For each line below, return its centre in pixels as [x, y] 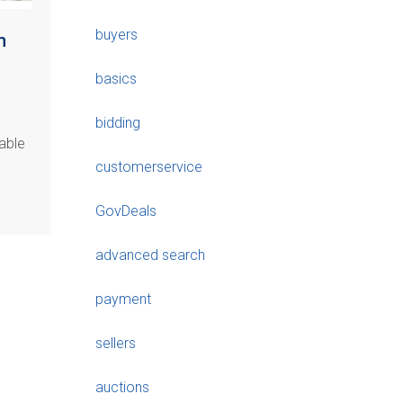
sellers [116, 343]
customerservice [149, 166]
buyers [116, 34]
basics [116, 78]
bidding [118, 122]
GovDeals [126, 210]
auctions [122, 387]
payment [123, 299]
